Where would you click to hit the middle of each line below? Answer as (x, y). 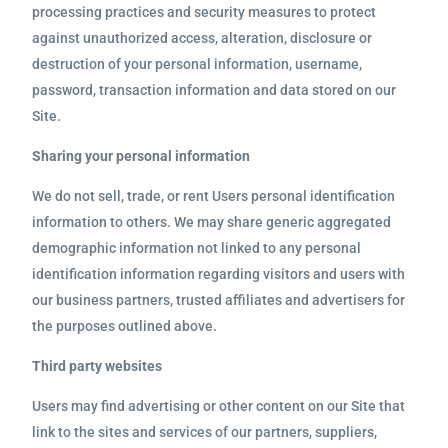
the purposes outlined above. (125, 326)
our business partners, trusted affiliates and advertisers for (219, 300)
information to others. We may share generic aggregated (212, 222)
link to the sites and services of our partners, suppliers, (205, 432)
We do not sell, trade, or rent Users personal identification (214, 196)
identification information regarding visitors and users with (219, 274)
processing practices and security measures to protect (204, 12)
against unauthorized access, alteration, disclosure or (202, 38)
